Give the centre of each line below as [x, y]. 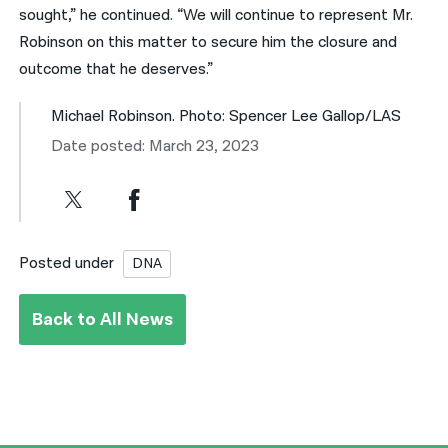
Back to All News [103, 320]
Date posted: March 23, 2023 [155, 147]
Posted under [67, 264]
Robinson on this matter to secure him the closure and [208, 42]
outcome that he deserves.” [116, 69]
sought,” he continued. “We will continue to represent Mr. [216, 15]
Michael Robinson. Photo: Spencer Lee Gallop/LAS [226, 117]
